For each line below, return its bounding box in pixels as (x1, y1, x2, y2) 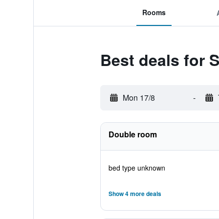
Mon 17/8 (122, 92, 155, 103)
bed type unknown (108, 163, 165, 173)
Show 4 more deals (108, 189, 161, 198)
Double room (108, 129, 157, 140)
